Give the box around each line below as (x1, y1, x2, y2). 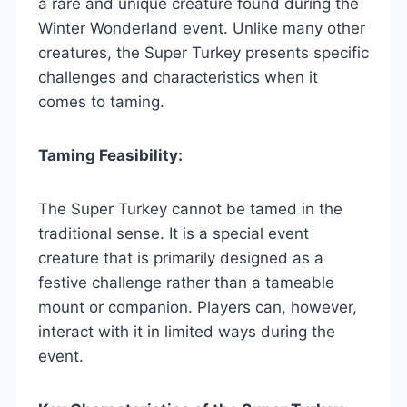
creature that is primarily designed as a (38, 248, 323, 267)
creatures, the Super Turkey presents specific (38, 43, 369, 62)
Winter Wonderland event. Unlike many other (38, 18, 365, 37)
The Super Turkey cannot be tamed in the (38, 199, 342, 218)
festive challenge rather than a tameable (38, 273, 334, 292)
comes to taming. (38, 92, 164, 111)
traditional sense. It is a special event (38, 223, 309, 243)
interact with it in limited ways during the (38, 322, 335, 341)
